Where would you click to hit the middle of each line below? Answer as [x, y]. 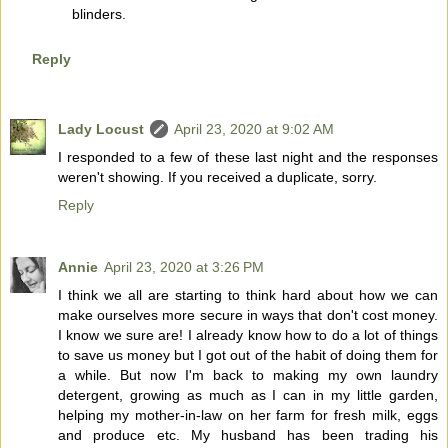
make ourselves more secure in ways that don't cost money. [248, 315]
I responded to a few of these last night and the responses [248, 157]
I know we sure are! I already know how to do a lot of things [248, 335]
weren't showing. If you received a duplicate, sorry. [217, 177]
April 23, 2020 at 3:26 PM [184, 267]
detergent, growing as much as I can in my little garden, [248, 395]
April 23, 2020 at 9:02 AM [254, 129]
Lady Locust [101, 129]
